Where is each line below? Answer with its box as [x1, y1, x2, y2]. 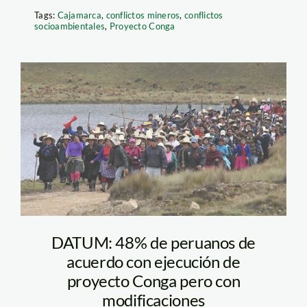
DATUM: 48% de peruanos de [51, 232, 256, 252]
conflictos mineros [106, 10, 180, 21]
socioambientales [34, 21, 106, 32]
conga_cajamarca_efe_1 [42, 96, 272, 125]
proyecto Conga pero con [66, 270, 241, 291]
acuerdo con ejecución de [66, 251, 241, 271]
